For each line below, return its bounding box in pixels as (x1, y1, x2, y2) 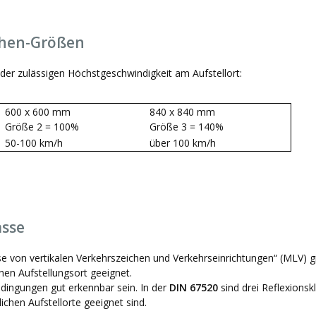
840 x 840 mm (147, 104, 215, 119)
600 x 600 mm (2, 104, 71, 119)
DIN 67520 (169, 280, 221, 294)
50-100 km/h (2, 135, 63, 150)
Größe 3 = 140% (147, 119, 226, 133)
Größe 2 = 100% (2, 119, 82, 133)
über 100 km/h (147, 135, 216, 150)
